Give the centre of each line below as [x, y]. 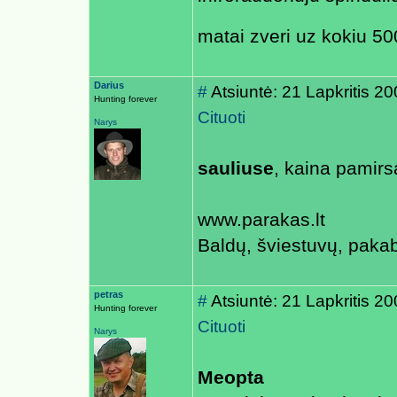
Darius [109, 85]
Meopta [231, 378]
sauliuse [236, 168]
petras [109, 294]
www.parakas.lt [261, 220]
